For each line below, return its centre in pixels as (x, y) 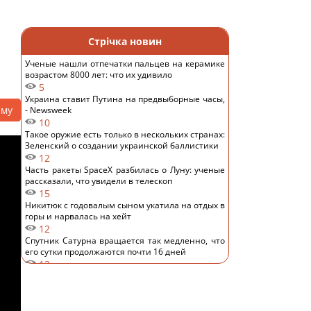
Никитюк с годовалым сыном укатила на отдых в (125, 205)
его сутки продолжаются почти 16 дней (106, 252)
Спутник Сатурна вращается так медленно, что (125, 241)
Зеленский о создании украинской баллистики (122, 145)
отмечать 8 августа (64, 287)
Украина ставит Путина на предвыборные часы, (125, 99)
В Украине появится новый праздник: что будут (125, 276)
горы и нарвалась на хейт (78, 216)
